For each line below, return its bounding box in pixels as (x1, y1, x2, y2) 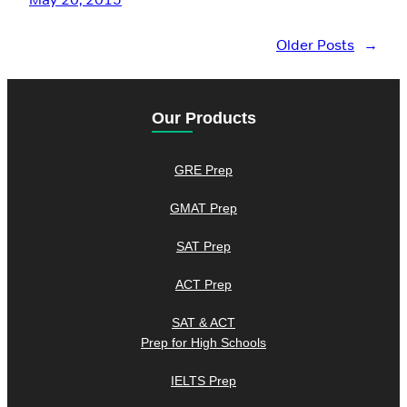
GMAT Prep (170, 201, 237, 215)
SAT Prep (176, 239, 231, 253)
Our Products (151, 109, 256, 127)
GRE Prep (174, 163, 233, 177)
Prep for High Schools (141, 335, 266, 350)
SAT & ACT (172, 315, 235, 330)
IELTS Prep (171, 373, 236, 388)
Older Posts (276, 35, 354, 55)
